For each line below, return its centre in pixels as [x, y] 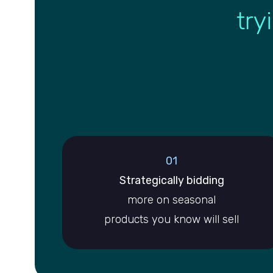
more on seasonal [172, 200]
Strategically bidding [172, 181]
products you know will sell [172, 220]
